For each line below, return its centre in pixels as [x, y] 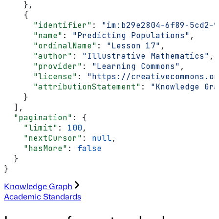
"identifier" [48, 25]
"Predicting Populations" [131, 36]
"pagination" [38, 118]
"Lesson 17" [133, 46]
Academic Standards [43, 197]
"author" [38, 56]
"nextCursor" [43, 138]
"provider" [43, 66]
